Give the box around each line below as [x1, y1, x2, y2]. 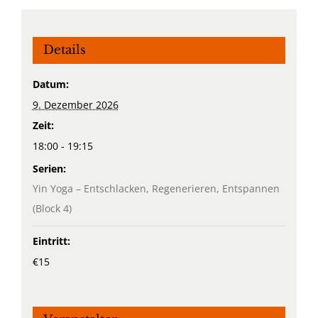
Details [43, 43, 86, 58]
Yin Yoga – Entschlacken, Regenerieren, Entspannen [32, 182, 280, 196]
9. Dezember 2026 [32, 98, 119, 112]
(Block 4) [32, 202, 72, 216]
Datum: [32, 77, 69, 92]
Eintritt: [32, 234, 70, 248]
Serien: [32, 162, 66, 176]
